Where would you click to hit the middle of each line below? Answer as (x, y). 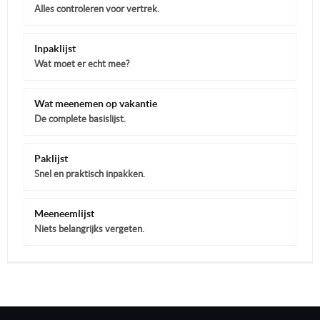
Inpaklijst (55, 48)
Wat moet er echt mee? (82, 64)
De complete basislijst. (80, 119)
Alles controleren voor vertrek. (97, 9)
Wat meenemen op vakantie (96, 103)
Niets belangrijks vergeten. (89, 229)
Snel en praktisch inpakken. (90, 174)
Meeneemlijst (64, 213)
